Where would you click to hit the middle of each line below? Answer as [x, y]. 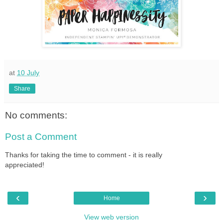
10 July [28, 72]
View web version [111, 217]
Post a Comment [41, 137]
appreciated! [25, 165]
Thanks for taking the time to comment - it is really [84, 155]
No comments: [36, 115]
